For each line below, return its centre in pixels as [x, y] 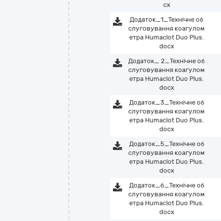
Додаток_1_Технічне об [167, 19]
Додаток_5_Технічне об [166, 144]
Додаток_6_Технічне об [166, 185]
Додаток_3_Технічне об [166, 102]
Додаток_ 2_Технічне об [167, 61]
